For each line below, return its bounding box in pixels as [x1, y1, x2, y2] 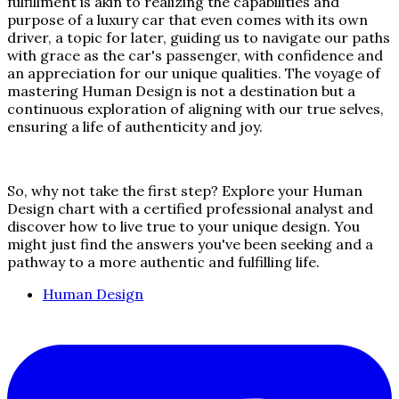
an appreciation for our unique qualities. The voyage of [7, 64, 380, 83]
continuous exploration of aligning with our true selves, [7, 100, 384, 118]
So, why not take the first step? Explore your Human [7, 182, 362, 200]
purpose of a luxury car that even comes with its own [7, 11, 368, 29]
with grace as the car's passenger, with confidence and [7, 46, 383, 65]
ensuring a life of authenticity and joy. [7, 118, 263, 136]
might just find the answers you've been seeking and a [7, 235, 373, 254]
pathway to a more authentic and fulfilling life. [7, 253, 320, 272]
